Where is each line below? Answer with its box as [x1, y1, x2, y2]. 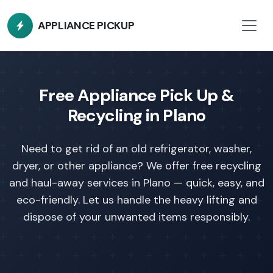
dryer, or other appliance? [12, 158, 146, 173]
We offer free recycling [146, 158, 261, 173]
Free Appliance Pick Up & [38, 84, 235, 107]
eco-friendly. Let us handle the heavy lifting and [16, 193, 257, 207]
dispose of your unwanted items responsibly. [23, 210, 250, 224]
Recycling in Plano [67, 104, 206, 127]
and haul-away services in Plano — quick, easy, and [9, 175, 264, 190]
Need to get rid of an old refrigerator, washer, [21, 141, 252, 156]
